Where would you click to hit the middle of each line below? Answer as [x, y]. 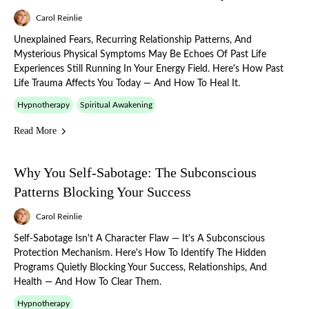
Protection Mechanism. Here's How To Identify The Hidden [140, 253]
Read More [35, 131]
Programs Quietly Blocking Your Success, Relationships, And [140, 268]
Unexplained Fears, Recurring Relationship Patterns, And [133, 40]
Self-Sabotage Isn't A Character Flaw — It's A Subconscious [139, 239]
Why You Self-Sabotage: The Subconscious [135, 172]
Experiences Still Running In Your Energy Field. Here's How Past [149, 69]
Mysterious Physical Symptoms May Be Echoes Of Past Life [140, 54]
